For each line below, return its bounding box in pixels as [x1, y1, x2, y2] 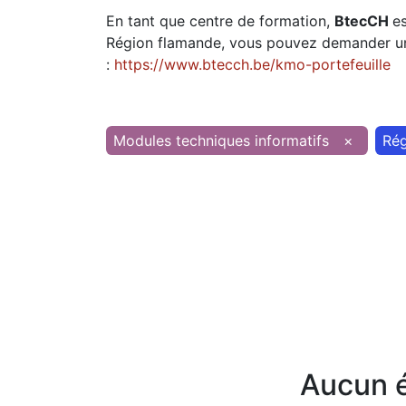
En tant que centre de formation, [106, 12, 334, 30]
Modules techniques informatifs [113, 131, 329, 150]
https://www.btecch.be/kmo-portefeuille [114, 55, 391, 73]
